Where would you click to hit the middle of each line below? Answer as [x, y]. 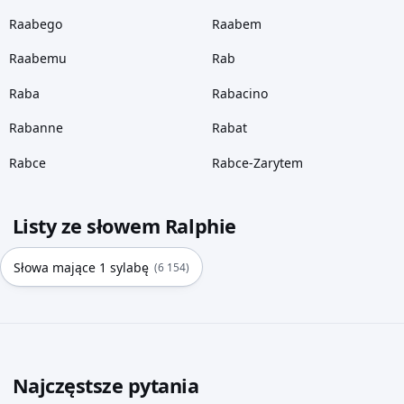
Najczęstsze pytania [106, 386]
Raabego [35, 23]
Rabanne [36, 128]
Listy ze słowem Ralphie [124, 226]
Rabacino [239, 93]
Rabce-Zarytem [257, 162]
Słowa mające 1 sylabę [82, 267]
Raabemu [37, 59]
